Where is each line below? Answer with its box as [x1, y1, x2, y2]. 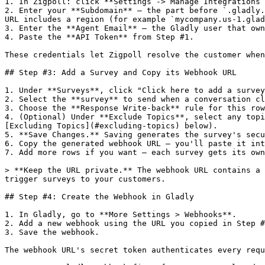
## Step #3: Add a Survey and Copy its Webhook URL [5, 68, 237, 77]
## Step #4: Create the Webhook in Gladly [5, 192, 194, 201]
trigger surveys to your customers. [5, 174, 166, 183]
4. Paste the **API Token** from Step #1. [5, 33, 194, 41]
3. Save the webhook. [5, 228, 99, 237]
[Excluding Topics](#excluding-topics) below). [5, 121, 218, 130]
